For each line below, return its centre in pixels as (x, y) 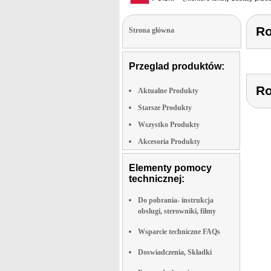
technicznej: (157, 179)
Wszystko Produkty (169, 125)
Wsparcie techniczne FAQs (179, 232)
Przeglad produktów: (177, 66)
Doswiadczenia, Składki (175, 252)
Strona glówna (152, 30)
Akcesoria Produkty (169, 142)
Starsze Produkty (165, 108)
